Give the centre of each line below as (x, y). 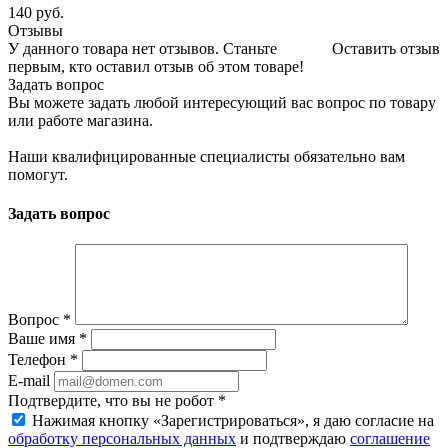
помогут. (38, 174)
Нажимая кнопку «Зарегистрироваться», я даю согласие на (233, 421)
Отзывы (35, 30)
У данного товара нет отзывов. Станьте (142, 48)
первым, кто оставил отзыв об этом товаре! (156, 66)
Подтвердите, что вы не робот (113, 401)
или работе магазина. (80, 120)
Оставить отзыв (386, 48)
